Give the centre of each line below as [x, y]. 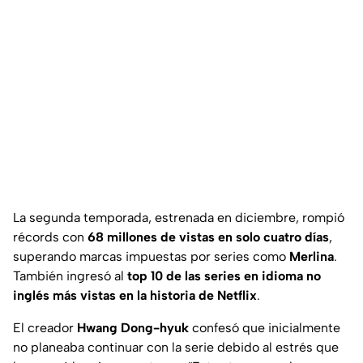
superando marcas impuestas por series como [151, 257]
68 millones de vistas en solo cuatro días [208, 237]
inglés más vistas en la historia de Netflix [135, 296]
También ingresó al [70, 276]
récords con [50, 237]
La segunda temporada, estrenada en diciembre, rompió [179, 218]
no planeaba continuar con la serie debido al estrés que [176, 348]
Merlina [312, 257]
